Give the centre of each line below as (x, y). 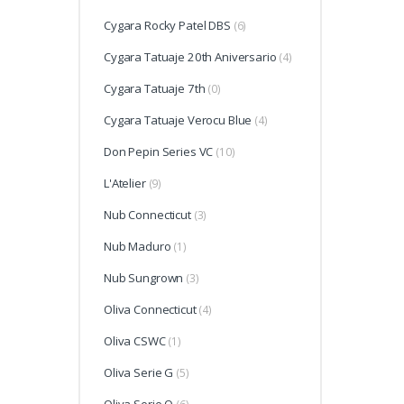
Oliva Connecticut (150, 310)
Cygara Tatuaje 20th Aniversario (190, 57)
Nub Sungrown (144, 278)
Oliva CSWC (135, 341)
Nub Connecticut (147, 215)
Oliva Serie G (139, 373)
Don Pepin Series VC (159, 152)
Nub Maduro (138, 247)
